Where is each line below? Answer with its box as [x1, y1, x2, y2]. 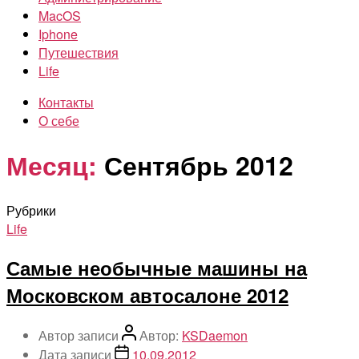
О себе [38, 111, 79, 130]
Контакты [38, 93, 94, 111]
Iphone [38, 25, 78, 43]
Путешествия [38, 43, 119, 62]
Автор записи [38, 325, 122, 345]
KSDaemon [182, 325, 248, 345]
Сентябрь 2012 [104, 147, 293, 184]
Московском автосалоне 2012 [6, 280, 288, 309]
